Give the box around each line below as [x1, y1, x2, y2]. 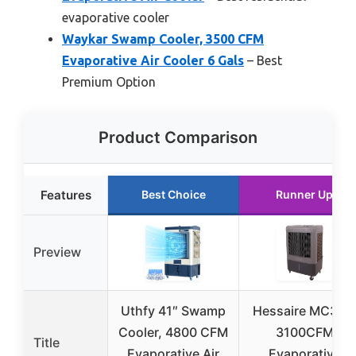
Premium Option [62, 74, 156, 89]
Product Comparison [99, 127, 257, 147]
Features [40, 187, 91, 203]
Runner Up [276, 187, 333, 201]
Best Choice [141, 187, 206, 201]
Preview [33, 243, 81, 260]
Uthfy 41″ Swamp [121, 302, 226, 319]
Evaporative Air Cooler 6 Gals [62, 52, 244, 68]
